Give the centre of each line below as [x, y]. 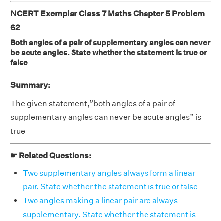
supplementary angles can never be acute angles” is [106, 117]
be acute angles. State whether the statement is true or [109, 53]
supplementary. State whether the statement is [109, 214]
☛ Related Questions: [51, 156]
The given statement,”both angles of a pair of [93, 103]
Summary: [30, 85]
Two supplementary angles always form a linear [109, 173]
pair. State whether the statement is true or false [110, 187]
